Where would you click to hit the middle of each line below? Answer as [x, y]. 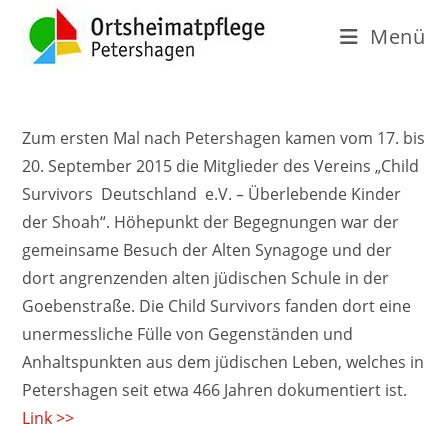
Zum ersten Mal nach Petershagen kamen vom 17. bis [224, 138]
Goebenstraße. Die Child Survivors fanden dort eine [217, 306]
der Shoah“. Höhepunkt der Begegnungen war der [211, 222]
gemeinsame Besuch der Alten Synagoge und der [207, 250]
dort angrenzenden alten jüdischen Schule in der [206, 278]
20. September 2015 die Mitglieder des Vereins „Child [223, 166]
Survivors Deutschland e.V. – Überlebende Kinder [212, 194]
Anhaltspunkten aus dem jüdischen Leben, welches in [223, 362]
